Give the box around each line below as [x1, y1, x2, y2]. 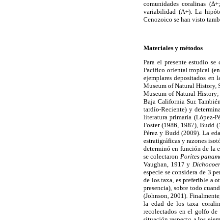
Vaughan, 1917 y [143, 161, 192, 168]
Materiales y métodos [143, 44, 203, 52]
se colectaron [143, 153, 180, 161]
